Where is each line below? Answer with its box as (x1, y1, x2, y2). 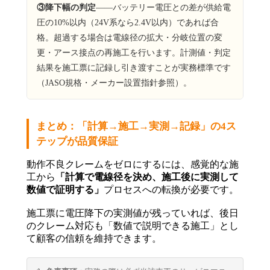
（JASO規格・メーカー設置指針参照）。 (37, 78, 192, 87)
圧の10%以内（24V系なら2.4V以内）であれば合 (37, 17, 219, 27)
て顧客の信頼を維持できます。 (27, 233, 162, 243)
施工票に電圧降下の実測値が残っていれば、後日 (27, 207, 239, 218)
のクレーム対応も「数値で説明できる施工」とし (27, 220, 239, 231)
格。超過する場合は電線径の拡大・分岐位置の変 (37, 33, 222, 42)
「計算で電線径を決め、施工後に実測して (55, 171, 239, 182)
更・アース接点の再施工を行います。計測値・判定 (37, 48, 231, 57)
